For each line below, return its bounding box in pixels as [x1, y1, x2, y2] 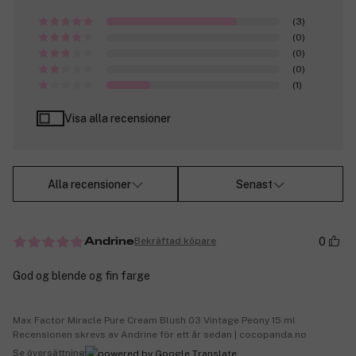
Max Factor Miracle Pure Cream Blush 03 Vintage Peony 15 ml [13, 314, 296, 326]
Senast [236, 177, 273, 191]
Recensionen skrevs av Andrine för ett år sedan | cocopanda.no [13, 328, 307, 340]
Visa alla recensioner [64, 112, 171, 126]
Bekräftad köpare [134, 235, 216, 247]
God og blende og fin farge [13, 269, 150, 282]
